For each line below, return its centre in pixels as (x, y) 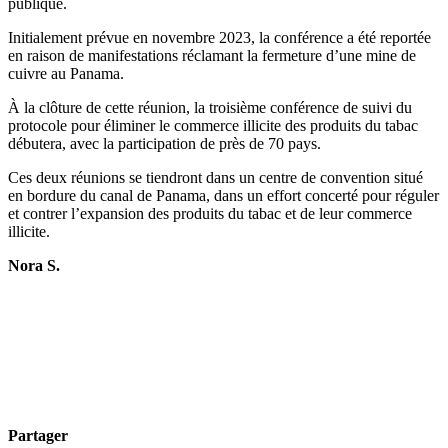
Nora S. (34, 265)
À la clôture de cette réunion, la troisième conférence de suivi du (210, 107)
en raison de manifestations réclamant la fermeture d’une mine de (212, 55)
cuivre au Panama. (66, 73)
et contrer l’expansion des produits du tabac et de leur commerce (210, 213)
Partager (38, 435)
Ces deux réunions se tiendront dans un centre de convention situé (215, 177)
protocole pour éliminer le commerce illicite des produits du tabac (213, 125)
